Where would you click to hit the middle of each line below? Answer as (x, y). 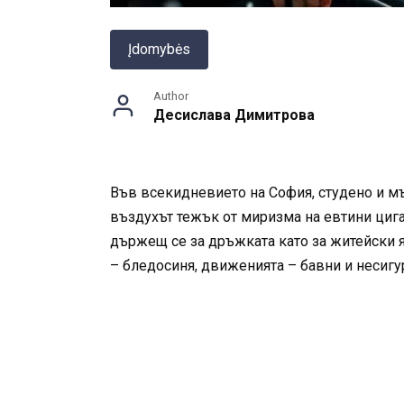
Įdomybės (159, 49)
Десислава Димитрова (234, 115)
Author (171, 96)
